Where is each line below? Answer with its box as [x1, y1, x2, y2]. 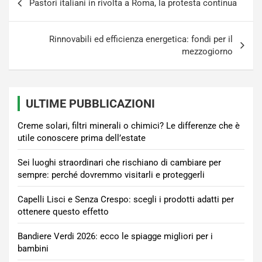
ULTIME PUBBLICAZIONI [26, 96, 155, 111]
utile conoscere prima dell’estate [18, 133, 146, 143]
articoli [8, 4, 53, 21]
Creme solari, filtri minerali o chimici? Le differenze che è [18, 120, 240, 131]
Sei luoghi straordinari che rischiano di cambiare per [18, 157, 221, 168]
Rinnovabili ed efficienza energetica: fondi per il [49, 34, 233, 44]
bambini [18, 243, 49, 254]
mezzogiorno [182, 46, 233, 57]
